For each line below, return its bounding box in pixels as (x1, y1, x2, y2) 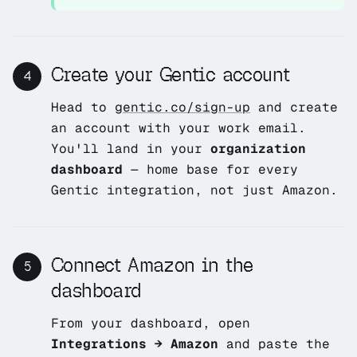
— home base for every (123, 161, 298, 178)
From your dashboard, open (51, 315, 250, 331)
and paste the (218, 335, 330, 352)
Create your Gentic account (51, 62, 290, 87)
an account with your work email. (51, 120, 306, 136)
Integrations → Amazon (51, 335, 218, 352)
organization (210, 140, 306, 157)
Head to (51, 99, 115, 116)
